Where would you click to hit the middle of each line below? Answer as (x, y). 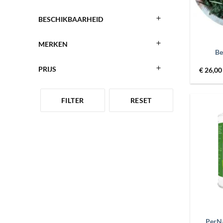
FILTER (72, 100)
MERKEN (53, 44)
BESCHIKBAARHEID (71, 19)
